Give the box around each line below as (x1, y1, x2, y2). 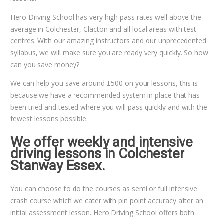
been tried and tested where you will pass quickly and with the (10, 102, 207, 111)
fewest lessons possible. (10, 113, 88, 123)
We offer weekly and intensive (10, 133, 193, 150)
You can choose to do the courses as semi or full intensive (10, 184, 197, 193)
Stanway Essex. (10, 157, 105, 174)
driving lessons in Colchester (10, 145, 184, 162)
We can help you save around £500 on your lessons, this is (10, 78, 198, 88)
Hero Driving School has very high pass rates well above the (10, 12, 201, 22)
